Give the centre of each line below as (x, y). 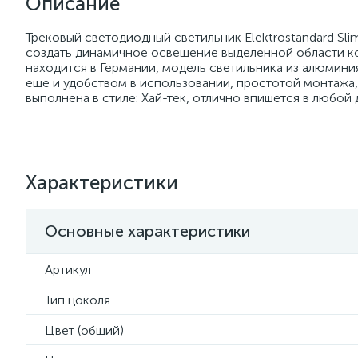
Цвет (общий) (84, 330)
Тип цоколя (78, 300)
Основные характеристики (147, 231)
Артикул (68, 270)
